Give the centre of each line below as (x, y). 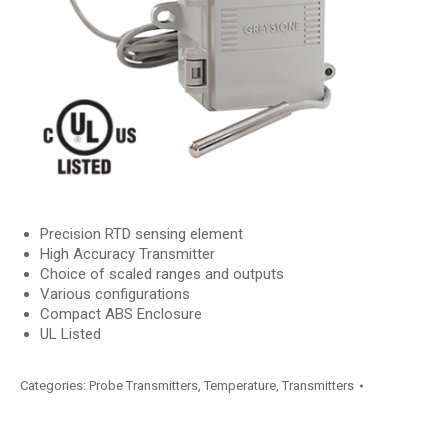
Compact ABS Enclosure (121, 314)
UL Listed (70, 334)
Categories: (54, 385)
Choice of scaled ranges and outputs (162, 274)
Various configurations (115, 294)
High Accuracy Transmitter (127, 254)
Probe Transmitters (143, 385)
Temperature (240, 385)
